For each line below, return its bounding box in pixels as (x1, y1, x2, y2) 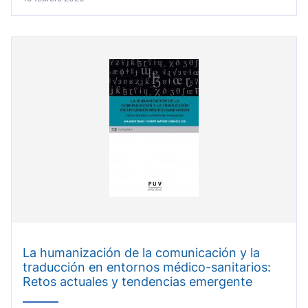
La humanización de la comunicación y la (23, 245, 260, 261)
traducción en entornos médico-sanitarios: (23, 260, 271, 275)
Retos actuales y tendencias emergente (23, 274, 252, 289)
